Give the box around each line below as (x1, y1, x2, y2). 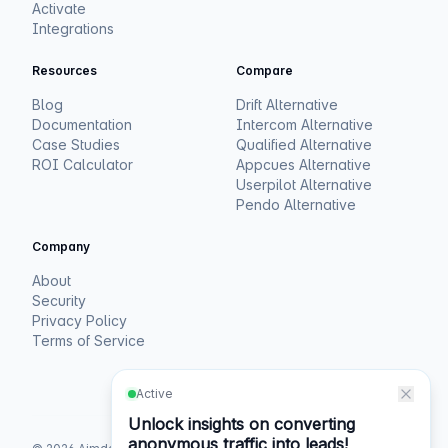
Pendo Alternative (236, 196, 356, 214)
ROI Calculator (32, 156, 133, 174)
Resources (32, 63, 97, 79)
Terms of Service (32, 332, 145, 350)
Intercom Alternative (236, 116, 373, 134)
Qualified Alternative (236, 136, 372, 154)
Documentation (32, 116, 132, 134)
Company (32, 239, 90, 255)
